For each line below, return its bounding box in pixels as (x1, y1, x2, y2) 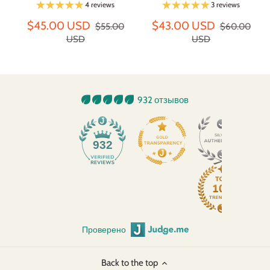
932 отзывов (137, 95, 189, 106)
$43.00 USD (151, 18, 215, 33)
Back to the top (101, 257, 158, 269)
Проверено (81, 224, 126, 236)
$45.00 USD (27, 18, 90, 33)
